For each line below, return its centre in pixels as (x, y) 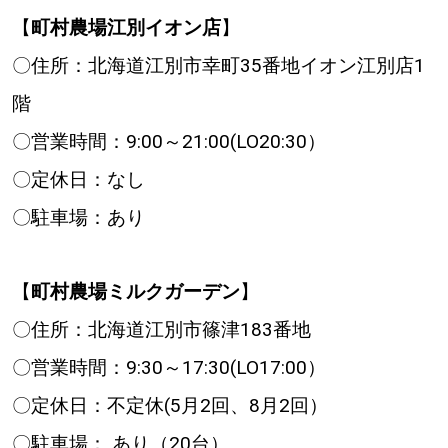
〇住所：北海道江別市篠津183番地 (161, 329)
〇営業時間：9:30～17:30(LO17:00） (168, 367)
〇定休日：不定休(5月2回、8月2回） (169, 405)
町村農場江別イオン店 (125, 27)
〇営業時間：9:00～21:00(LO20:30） (168, 141)
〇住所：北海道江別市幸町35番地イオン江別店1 (218, 65)
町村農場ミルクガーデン (135, 291)
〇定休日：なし (78, 179)
